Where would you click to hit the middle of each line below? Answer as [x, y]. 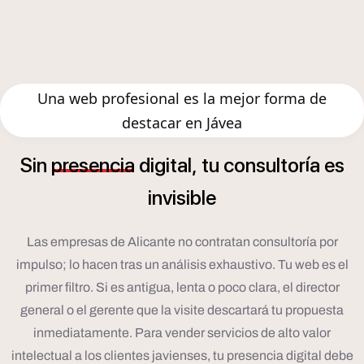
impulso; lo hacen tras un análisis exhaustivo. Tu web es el [182, 265]
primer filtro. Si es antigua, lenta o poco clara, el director [182, 288]
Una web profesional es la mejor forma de [182, 99]
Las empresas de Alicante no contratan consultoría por [182, 242]
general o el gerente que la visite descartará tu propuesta [182, 310]
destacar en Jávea [182, 123]
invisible [182, 198]
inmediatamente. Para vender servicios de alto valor [182, 333]
